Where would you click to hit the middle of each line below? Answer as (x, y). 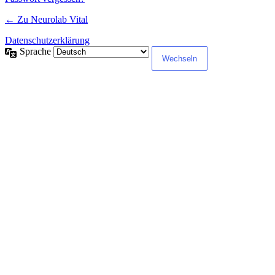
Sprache (37, 52)
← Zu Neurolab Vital (46, 20)
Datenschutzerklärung (47, 41)
